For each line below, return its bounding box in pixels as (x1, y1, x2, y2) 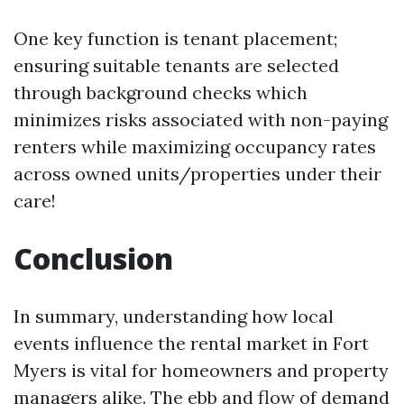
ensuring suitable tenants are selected (14, 54, 339, 77)
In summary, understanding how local (14, 305, 334, 327)
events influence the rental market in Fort (14, 332, 369, 354)
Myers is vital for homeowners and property (14, 359, 389, 381)
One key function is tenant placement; (14, 27, 337, 50)
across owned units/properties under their (14, 162, 381, 185)
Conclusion (14, 239, 173, 278)
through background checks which (14, 81, 308, 104)
